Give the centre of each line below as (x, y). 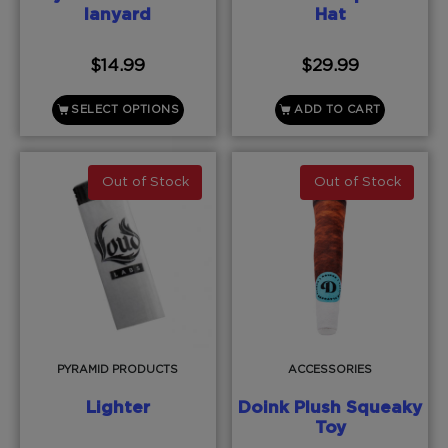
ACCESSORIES (330, 369)
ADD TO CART (337, 110)
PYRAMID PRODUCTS (118, 369)
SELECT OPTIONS (125, 110)
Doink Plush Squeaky (330, 408)
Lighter (117, 408)
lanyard (118, 14)
